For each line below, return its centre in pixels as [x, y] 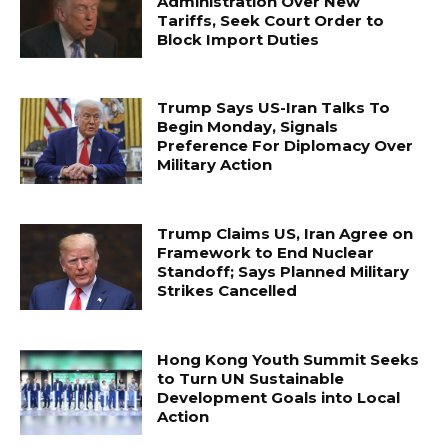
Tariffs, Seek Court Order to [271, 20]
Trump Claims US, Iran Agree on [285, 233]
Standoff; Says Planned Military [283, 271]
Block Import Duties [238, 39]
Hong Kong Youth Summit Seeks [288, 359]
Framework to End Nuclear [266, 252]
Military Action [215, 165]
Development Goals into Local [279, 397]
